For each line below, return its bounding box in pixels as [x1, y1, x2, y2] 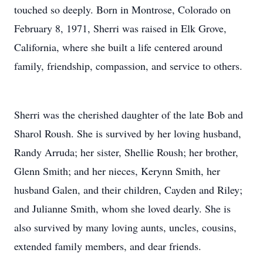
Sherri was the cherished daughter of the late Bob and [14, 107, 243, 122]
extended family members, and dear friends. [14, 239, 201, 254]
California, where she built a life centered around [14, 40, 222, 54]
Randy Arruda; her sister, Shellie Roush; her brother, [14, 145, 238, 160]
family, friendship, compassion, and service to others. [14, 59, 242, 73]
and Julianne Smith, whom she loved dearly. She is [14, 201, 231, 216]
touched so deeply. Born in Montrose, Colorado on [14, 2, 231, 16]
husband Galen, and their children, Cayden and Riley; [14, 183, 242, 197]
